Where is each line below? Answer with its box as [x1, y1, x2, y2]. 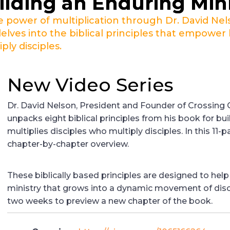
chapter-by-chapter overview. [7, 139, 129, 149]
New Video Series [7, 73, 174, 96]
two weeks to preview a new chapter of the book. [7, 196, 213, 206]
